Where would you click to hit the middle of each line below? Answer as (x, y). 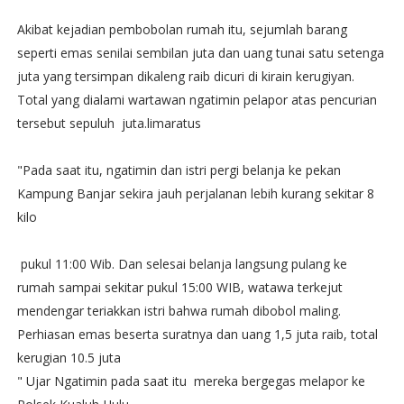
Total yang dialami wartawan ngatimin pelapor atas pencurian (197, 100)
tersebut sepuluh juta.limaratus (109, 124)
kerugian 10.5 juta (69, 358)
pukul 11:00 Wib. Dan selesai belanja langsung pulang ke (182, 264)
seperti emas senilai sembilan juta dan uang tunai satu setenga (200, 53)
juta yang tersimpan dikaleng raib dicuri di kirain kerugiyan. (185, 77)
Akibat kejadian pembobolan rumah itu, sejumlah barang (182, 30)
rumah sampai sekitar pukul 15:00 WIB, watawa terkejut (179, 288)
